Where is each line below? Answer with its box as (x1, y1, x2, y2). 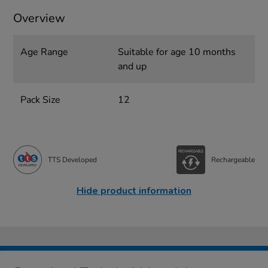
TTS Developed (48, 154, 98, 165)
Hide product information (77, 184, 191, 198)
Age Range (20, 45, 69, 59)
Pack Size (20, 93, 61, 107)
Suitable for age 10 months (117, 45, 236, 59)
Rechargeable (211, 154, 255, 165)
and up (117, 60, 147, 74)
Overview (13, 10, 66, 27)
